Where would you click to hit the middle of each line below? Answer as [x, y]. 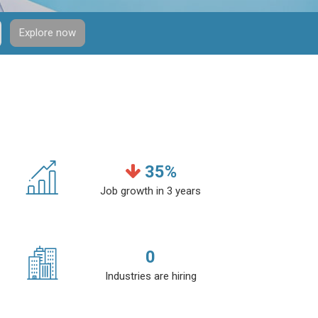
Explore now [48, 32]
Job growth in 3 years [150, 191]
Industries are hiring [150, 276]
